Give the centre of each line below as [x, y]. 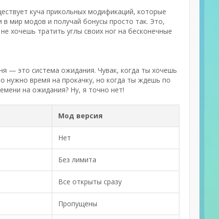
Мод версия [80, 116]
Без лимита [77, 160]
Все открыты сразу [90, 182]
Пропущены [78, 204]
